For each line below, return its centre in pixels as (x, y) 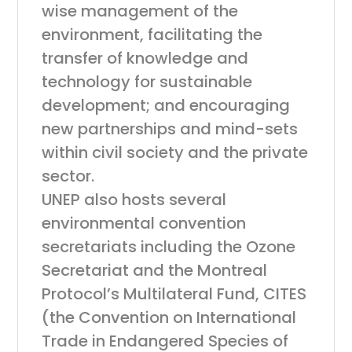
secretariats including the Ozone (169, 247)
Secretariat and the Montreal (155, 270)
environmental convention (144, 223)
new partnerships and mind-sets (170, 129)
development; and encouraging (166, 105)
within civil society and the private (175, 152)
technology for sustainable (147, 82)
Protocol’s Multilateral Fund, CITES (174, 294)
